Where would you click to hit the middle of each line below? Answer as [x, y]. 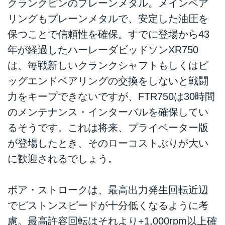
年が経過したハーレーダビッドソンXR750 [103, 49]
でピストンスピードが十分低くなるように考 [108, 205]
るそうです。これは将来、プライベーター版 [108, 127]
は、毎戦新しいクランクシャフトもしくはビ [108, 65]
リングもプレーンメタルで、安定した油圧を [108, 18]
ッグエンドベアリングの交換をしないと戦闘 [108, 81]
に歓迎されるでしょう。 [63, 158]
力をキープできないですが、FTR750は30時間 [111, 96]
